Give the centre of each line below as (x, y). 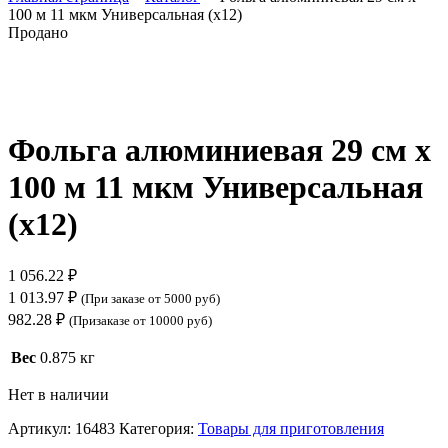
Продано (38, 33)
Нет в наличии (58, 394)
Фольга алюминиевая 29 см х (219, 149)
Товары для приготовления (291, 428)
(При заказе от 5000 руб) (150, 298)
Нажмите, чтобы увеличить (102, 101)
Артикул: (41, 428)
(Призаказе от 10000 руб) (140, 320)
